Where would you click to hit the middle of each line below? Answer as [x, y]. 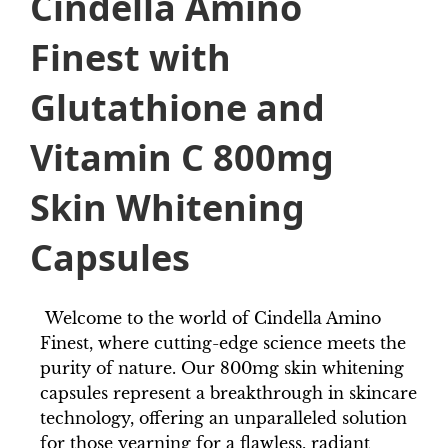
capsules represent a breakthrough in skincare [228, 392]
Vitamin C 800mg [182, 158]
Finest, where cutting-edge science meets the [223, 342]
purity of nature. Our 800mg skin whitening [222, 367]
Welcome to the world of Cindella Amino [210, 317]
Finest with [130, 58]
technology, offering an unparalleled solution [223, 417]
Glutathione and [177, 108]
